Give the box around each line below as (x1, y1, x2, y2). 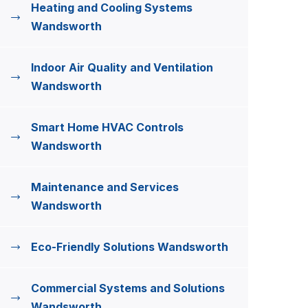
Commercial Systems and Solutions (31, 281, 225, 295)
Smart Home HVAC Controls (31, 120, 184, 134)
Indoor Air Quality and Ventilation (31, 60, 213, 74)
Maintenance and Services (31, 180, 179, 194)
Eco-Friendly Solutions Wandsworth (31, 240, 228, 254)
